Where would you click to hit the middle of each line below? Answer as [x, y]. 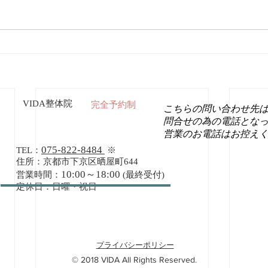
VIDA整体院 [48, 104]
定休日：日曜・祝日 [57, 187]
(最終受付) [144, 175]
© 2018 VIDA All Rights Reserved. [134, 260]
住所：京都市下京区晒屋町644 [77, 162]
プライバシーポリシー [135, 245]
